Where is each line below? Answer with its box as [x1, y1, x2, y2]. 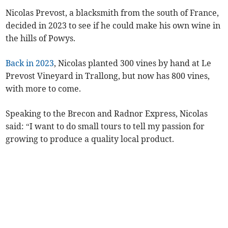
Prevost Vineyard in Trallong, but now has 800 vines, [6, 71, 210, 81]
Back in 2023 [6, 58, 54, 69]
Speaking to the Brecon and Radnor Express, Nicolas [6, 108, 208, 119]
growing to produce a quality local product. [6, 134, 175, 145]
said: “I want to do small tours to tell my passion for [6, 121, 205, 132]
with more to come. [6, 83, 81, 94]
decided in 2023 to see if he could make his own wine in [6, 20, 221, 31]
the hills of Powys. [6, 33, 76, 44]
